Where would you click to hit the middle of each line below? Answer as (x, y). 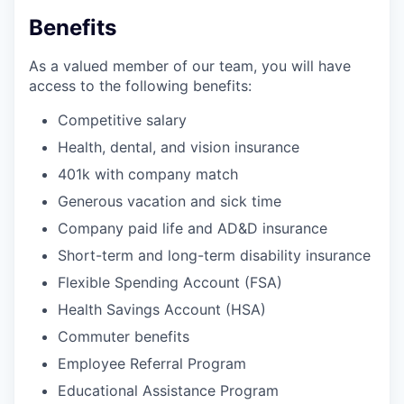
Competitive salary (122, 120)
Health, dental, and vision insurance (179, 147)
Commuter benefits (124, 337)
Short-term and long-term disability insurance (214, 256)
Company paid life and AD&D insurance (193, 229)
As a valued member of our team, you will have (190, 66)
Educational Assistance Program (168, 391)
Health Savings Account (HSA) (162, 310)
